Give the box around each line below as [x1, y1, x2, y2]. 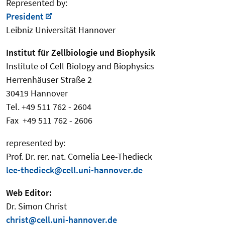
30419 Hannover [6, 87, 68, 99]
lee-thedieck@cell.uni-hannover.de [6, 164, 143, 176]
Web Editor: [6, 187, 52, 199]
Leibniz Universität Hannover [6, 24, 116, 36]
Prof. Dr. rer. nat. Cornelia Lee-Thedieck [6, 151, 152, 163]
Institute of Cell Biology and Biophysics [6, 60, 154, 72]
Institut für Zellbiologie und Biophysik [6, 47, 155, 59]
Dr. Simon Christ [6, 200, 67, 212]
